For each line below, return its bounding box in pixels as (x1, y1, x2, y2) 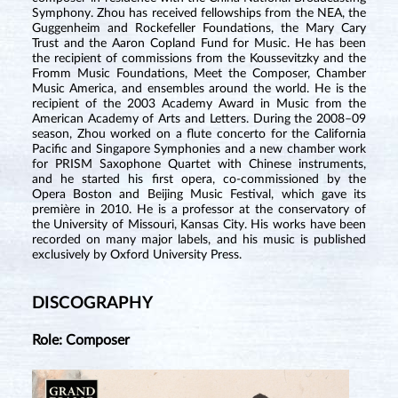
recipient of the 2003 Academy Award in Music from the (31, 98, 367, 111)
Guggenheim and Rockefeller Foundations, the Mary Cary (31, 22, 367, 36)
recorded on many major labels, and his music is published (31, 234, 367, 247)
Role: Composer (31, 333, 130, 348)
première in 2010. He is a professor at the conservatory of (31, 203, 367, 217)
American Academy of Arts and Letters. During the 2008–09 (31, 113, 367, 126)
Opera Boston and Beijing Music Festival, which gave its (31, 188, 367, 202)
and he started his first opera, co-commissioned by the (31, 173, 367, 187)
